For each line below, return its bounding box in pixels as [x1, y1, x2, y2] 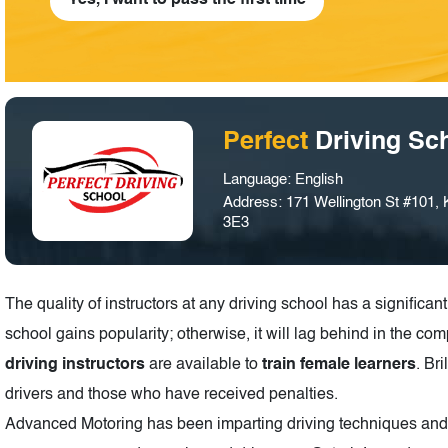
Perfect [223, 129, 316, 155]
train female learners [262, 356, 416, 373]
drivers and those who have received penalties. [5, 386, 338, 403]
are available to [145, 356, 262, 373]
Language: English [223, 171, 344, 187]
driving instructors [5, 356, 145, 373]
